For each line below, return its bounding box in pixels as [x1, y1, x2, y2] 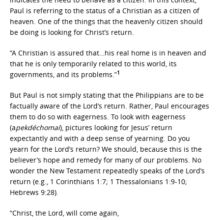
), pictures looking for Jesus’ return [60, 123, 172, 132]
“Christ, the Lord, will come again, [10, 208, 119, 218]
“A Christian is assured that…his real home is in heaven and [10, 48, 206, 57]
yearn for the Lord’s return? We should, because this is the [10, 144, 202, 154]
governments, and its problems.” [10, 70, 117, 79]
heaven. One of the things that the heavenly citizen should [10, 17, 203, 26]
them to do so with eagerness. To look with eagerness [10, 112, 186, 121]
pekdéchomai [16, 123, 60, 132]
